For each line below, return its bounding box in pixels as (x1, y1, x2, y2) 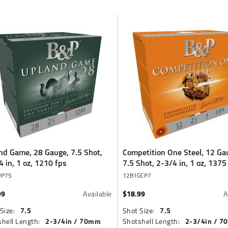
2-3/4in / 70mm (45, 215, 101, 227)
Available (83, 188, 112, 199)
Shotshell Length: (122, 216, 180, 226)
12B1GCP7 (122, 170, 151, 180)
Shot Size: (122, 205, 155, 216)
